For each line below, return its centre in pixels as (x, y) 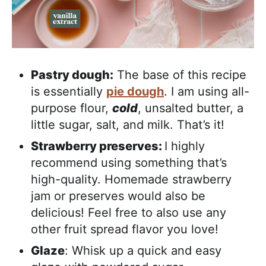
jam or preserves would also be (118, 196)
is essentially (69, 92)
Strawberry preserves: (98, 146)
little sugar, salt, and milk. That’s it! (128, 125)
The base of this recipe (180, 75)
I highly (185, 146)
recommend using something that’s (129, 163)
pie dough (135, 92)
